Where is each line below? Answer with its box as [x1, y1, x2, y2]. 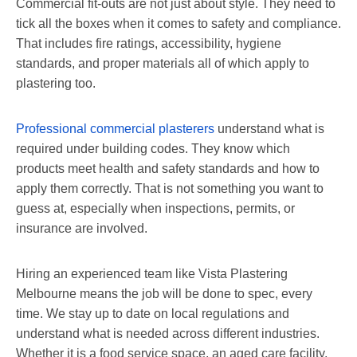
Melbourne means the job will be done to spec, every [16, 286, 312, 300]
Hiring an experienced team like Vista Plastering [16, 266, 288, 280]
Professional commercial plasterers [16, 121, 214, 135]
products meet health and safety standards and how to [16, 161, 320, 175]
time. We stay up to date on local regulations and [16, 306, 289, 320]
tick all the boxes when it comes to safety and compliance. [16, 16, 341, 30]
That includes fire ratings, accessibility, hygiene [16, 36, 281, 50]
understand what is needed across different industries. [16, 326, 320, 340]
